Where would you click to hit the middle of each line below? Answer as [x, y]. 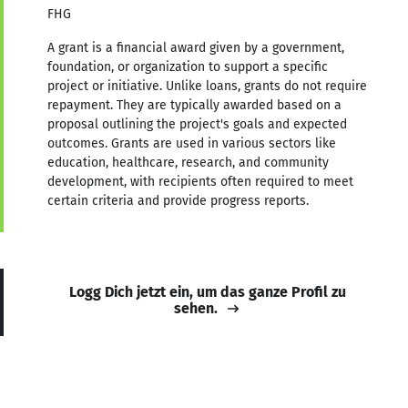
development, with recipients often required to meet [200, 181]
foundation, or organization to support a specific [188, 66]
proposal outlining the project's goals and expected [197, 124]
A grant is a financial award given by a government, [196, 47]
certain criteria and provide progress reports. [178, 200]
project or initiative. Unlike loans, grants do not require [207, 86]
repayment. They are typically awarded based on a [194, 105]
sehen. [196, 308]
